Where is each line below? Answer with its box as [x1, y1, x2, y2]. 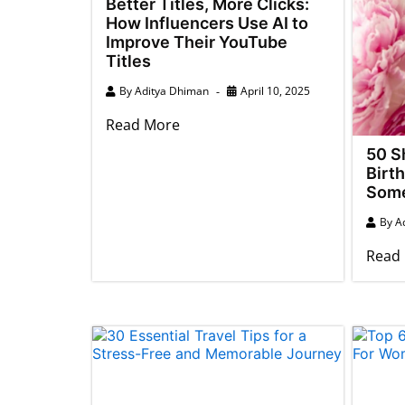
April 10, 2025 [240, 82, 310, 99]
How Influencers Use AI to [106, 13, 308, 33]
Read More [106, 114, 180, 135]
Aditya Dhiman [135, 82, 209, 99]
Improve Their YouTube [106, 32, 287, 52]
